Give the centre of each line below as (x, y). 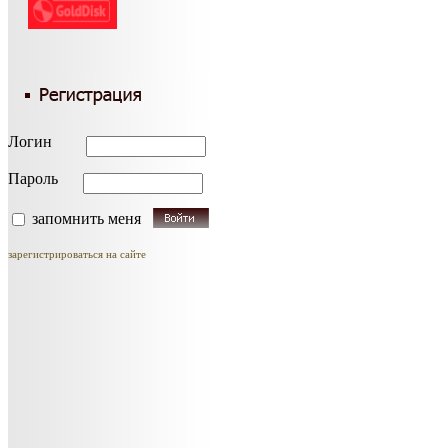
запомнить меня (88, 218)
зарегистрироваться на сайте (77, 254)
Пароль (35, 178)
